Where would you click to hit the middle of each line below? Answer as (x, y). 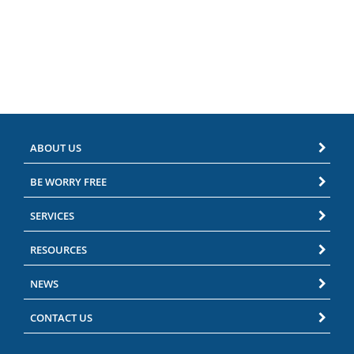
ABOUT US (56, 148)
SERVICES (52, 216)
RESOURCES (58, 250)
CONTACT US (61, 318)
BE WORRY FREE (68, 182)
